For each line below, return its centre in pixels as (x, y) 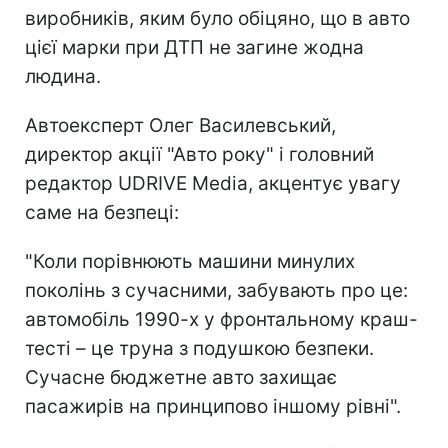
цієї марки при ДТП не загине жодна (194, 47)
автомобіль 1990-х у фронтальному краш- (221, 319)
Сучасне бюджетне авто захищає (181, 377)
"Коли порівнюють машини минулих (190, 261)
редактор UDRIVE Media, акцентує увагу (213, 183)
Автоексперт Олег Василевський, (180, 125)
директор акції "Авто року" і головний (199, 154)
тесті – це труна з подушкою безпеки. (199, 348)
